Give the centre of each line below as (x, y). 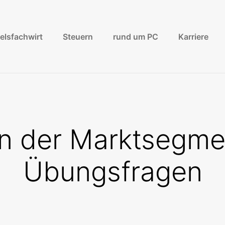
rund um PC (136, 36)
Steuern (78, 36)
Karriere (193, 36)
